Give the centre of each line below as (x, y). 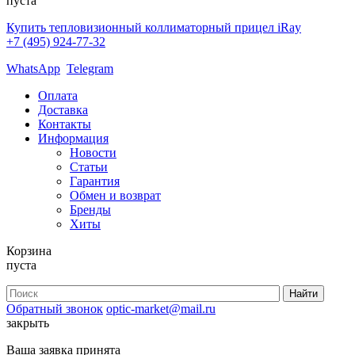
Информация (73, 138)
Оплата (58, 95)
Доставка (63, 109)
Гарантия (95, 181)
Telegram (90, 68)
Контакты (65, 124)
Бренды (90, 209)
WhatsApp (33, 68)
